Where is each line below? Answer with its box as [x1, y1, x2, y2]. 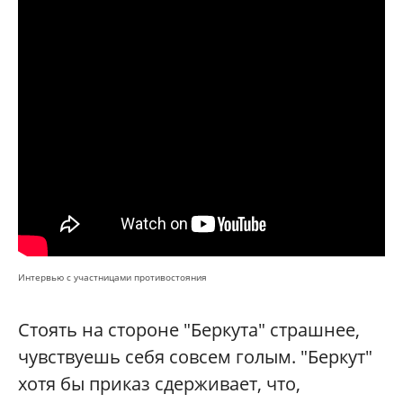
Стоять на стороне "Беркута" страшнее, [18, 318, 360, 342]
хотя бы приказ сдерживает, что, [18, 372, 300, 396]
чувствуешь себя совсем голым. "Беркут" [18, 345, 372, 369]
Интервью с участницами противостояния [18, 271, 207, 283]
